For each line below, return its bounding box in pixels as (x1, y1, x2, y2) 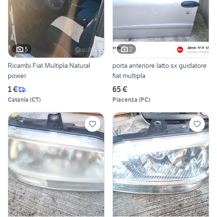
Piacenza (112, 96, 138, 104)
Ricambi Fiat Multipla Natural (8, 61, 90, 70)
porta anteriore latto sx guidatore (112, 61, 207, 70)
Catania (8, 96, 29, 104)
